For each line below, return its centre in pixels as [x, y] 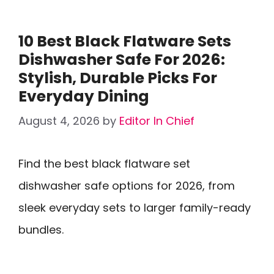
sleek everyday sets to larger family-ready [135, 208]
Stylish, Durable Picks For [118, 78]
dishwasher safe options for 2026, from [127, 186]
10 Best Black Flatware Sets [125, 41]
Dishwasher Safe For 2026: [122, 60]
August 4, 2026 [59, 121]
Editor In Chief [157, 121]
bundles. [41, 230]
